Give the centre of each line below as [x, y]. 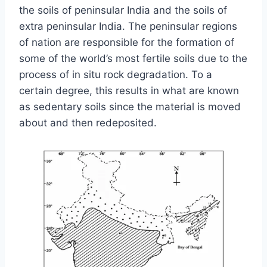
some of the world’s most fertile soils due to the [133, 58]
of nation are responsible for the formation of [127, 42]
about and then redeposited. [88, 122]
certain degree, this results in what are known [129, 90]
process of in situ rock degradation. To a [116, 74]
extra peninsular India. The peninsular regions [128, 26]
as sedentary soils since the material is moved [130, 106]
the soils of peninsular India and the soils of [123, 10]
